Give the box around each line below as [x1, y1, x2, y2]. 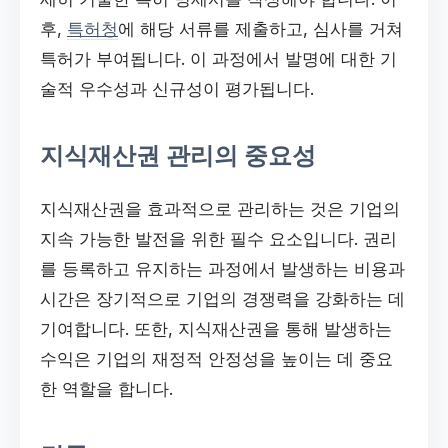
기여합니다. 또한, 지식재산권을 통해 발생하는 [40, 318, 392, 339]
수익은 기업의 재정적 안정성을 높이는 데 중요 [40, 348, 393, 369]
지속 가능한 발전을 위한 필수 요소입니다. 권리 [40, 228, 397, 249]
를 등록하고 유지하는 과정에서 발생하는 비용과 [40, 258, 405, 279]
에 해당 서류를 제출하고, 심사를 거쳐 [118, 18, 403, 39]
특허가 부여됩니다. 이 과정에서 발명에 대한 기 [40, 48, 397, 69]
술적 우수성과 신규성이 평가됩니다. [40, 78, 314, 99]
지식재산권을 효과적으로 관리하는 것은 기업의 [40, 198, 400, 219]
